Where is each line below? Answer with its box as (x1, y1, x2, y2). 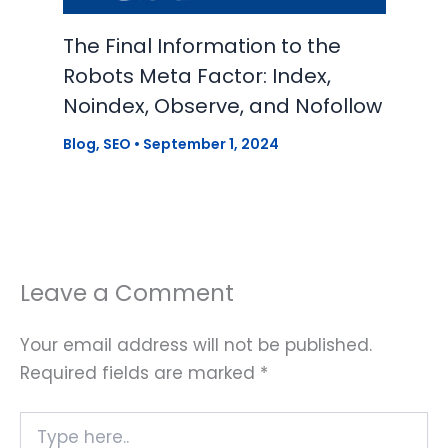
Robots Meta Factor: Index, (62, 61, 331, 90)
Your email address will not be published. (20, 332, 372, 357)
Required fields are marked (20, 360, 260, 385)
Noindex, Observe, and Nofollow (62, 91, 382, 120)
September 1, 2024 (142, 133, 279, 154)
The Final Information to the (62, 31, 341, 60)
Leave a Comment (20, 277, 234, 310)
